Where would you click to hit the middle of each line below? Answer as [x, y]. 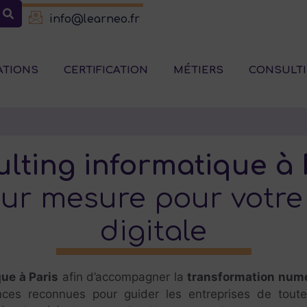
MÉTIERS [198, 71]
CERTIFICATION [106, 71]
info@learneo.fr [94, 19]
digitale [153, 231]
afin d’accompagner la [123, 277]
